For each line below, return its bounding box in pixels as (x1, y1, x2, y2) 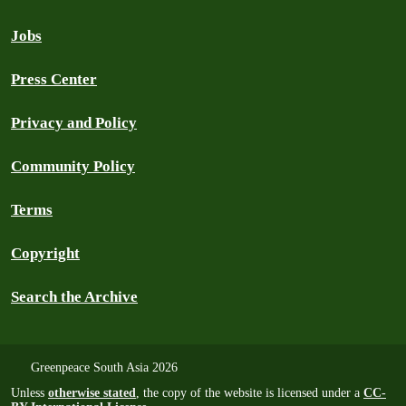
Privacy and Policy (11, 114, 137, 131)
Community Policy (11, 158, 135, 175)
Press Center (11, 71, 97, 88)
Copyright (11, 245, 80, 262)
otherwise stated (48, 386, 136, 400)
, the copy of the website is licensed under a (136, 386, 363, 400)
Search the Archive (11, 288, 138, 305)
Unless (11, 386, 48, 400)
